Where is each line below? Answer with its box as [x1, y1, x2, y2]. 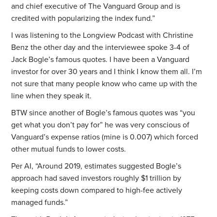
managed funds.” [11, 198, 68, 208]
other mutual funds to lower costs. [11, 144, 126, 155]
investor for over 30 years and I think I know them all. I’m [11, 67, 202, 77]
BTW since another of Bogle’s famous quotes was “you [11, 108, 196, 118]
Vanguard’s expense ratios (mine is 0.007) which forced [11, 132, 199, 142]
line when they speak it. [11, 91, 92, 101]
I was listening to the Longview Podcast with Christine [11, 31, 194, 41]
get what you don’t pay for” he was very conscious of [11, 120, 190, 130]
